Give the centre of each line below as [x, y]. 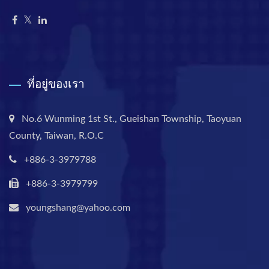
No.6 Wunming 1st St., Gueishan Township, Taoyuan [131, 119]
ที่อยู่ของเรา [56, 83]
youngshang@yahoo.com [78, 208]
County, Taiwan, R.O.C [56, 136]
